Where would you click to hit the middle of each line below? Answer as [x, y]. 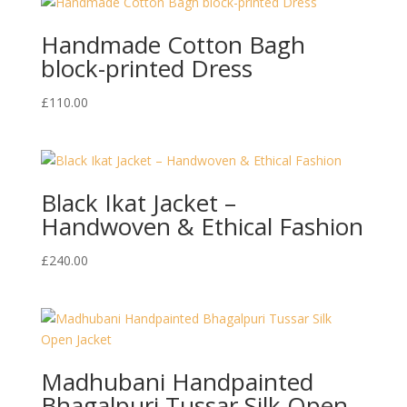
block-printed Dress [146, 68]
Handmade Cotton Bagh [173, 45]
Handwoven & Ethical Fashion [202, 227]
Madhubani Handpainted [177, 382]
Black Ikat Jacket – [138, 203]
